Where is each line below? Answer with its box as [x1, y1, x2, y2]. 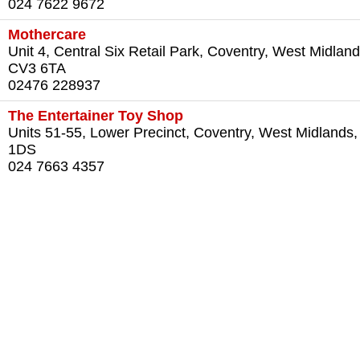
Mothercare [8, 27, 86, 43]
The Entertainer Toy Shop [8, 108, 183, 125]
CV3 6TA [8, 60, 66, 77]
